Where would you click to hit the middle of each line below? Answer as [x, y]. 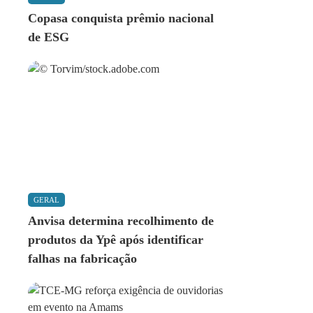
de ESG [49, 37]
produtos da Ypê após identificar [116, 240]
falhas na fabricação [82, 259]
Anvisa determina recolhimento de [121, 221]
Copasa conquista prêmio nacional [121, 18]
